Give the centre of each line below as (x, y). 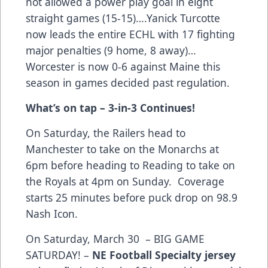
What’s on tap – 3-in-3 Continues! (110, 107)
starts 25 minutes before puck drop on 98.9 (132, 197)
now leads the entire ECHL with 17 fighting (130, 34)
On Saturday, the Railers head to (106, 133)
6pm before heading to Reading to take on (130, 165)
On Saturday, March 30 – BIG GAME (115, 238)
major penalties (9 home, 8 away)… (111, 50)
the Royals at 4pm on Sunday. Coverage (125, 181)
